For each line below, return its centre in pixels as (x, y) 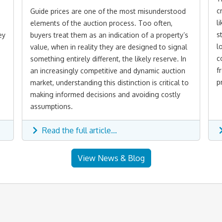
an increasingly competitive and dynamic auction (108, 71)
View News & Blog (111, 158)
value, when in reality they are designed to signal (109, 47)
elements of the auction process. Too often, (101, 23)
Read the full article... (79, 131)
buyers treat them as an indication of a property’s (109, 35)
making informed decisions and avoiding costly (105, 95)
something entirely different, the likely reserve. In (108, 59)
